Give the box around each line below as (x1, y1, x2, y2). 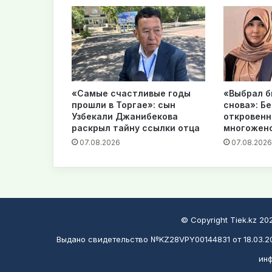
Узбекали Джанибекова (72, 110, 178, 121)
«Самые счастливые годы (72, 87, 191, 98)
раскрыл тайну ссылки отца (72, 122, 200, 133)
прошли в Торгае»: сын (72, 99, 175, 110)
